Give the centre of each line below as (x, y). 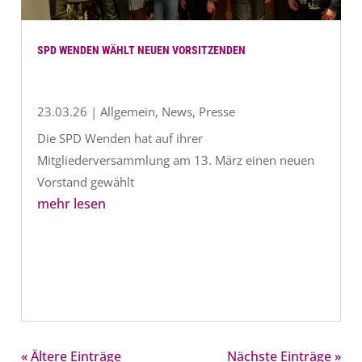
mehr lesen (72, 203)
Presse (217, 111)
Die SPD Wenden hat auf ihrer (120, 138)
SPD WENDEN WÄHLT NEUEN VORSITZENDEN (142, 50)
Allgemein (128, 111)
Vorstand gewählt (86, 181)
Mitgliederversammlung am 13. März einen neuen (176, 160)
